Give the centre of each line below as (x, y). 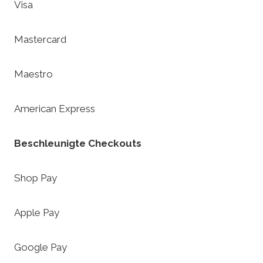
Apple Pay (37, 213)
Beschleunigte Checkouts (78, 144)
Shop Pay (36, 178)
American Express (55, 109)
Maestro (33, 74)
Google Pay (41, 247)
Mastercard (40, 40)
